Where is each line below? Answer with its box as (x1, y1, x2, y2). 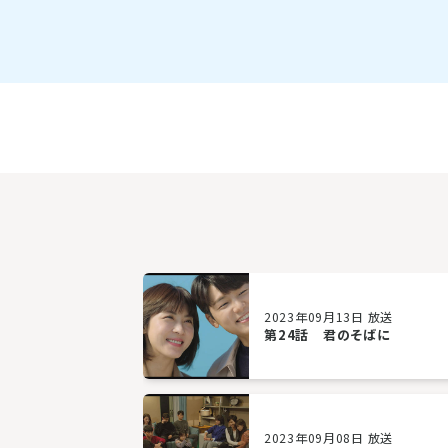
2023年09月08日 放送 (264, 429, 394, 446)
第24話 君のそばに (264, 325, 391, 344)
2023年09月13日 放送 (264, 308, 394, 325)
